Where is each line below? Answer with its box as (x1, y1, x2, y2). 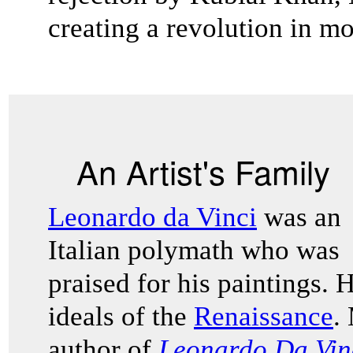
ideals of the (48, 301, 194, 332)
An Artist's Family (76, 147, 330, 195)
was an (257, 202, 341, 232)
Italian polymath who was (48, 235, 340, 266)
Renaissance (194, 301, 333, 332)
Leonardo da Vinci (48, 202, 257, 232)
